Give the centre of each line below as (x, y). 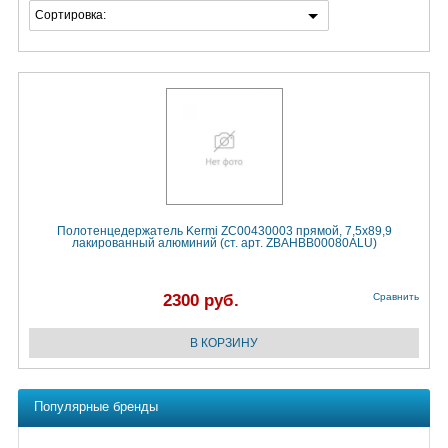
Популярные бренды (96, 407)
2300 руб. (201, 301)
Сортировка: (70, 15)
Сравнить (396, 297)
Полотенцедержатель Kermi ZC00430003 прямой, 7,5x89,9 (224, 231)
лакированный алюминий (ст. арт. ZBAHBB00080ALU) (224, 243)
